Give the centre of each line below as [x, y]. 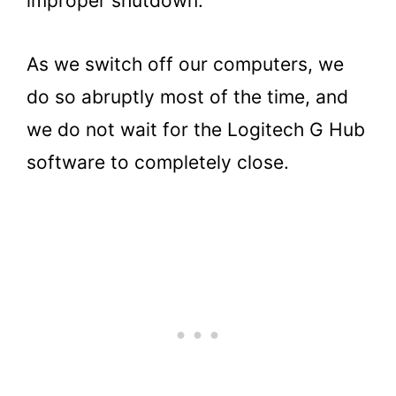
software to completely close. [160, 163]
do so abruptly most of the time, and [187, 97]
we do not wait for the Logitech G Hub [196, 130]
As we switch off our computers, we [185, 65]
